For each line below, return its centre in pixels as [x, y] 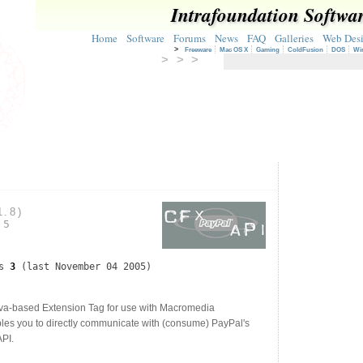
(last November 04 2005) [83, 267]
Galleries [294, 38]
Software [145, 38]
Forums [190, 38]
